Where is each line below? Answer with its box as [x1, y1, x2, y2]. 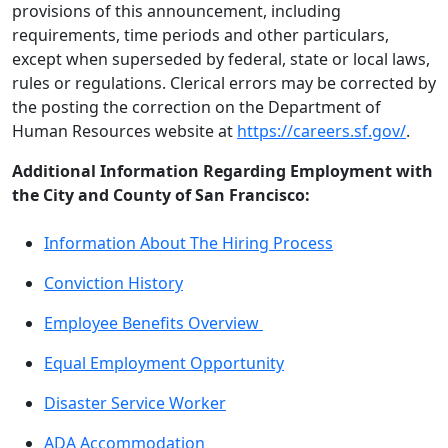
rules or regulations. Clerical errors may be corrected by [12, 72, 436, 94]
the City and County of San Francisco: [12, 184, 310, 206]
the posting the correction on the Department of [12, 96, 381, 118]
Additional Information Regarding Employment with [12, 160, 433, 182]
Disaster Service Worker [44, 392, 226, 414]
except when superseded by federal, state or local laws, [12, 48, 430, 70]
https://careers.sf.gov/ [237, 120, 406, 142]
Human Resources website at [12, 120, 237, 142]
